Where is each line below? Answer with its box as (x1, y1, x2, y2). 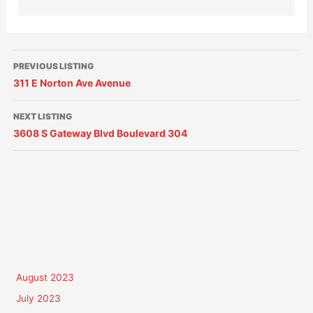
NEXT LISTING (13, 111, 73, 122)
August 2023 (15, 272, 74, 284)
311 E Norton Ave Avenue (13, 77, 131, 89)
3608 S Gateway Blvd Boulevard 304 (13, 127, 188, 140)
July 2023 (15, 293, 61, 305)
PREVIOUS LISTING (13, 61, 94, 72)
